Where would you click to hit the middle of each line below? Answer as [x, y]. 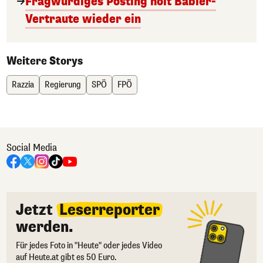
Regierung [63, 85]
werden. [45, 227]
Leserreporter [109, 210]
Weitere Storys [45, 61]
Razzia [23, 85]
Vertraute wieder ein [83, 19]
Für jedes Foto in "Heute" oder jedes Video [89, 246]
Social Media [32, 148]
